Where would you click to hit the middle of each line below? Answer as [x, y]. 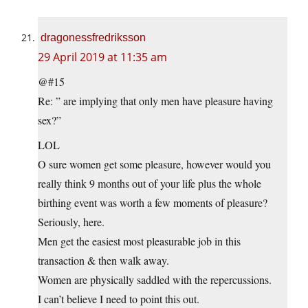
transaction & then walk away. [103, 261]
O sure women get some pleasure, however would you [154, 164]
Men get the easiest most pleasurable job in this [139, 241]
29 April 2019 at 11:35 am [102, 57]
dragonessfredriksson [93, 38]
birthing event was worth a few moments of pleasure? [153, 203]
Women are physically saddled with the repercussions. [155, 280]
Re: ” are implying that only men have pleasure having [155, 101]
